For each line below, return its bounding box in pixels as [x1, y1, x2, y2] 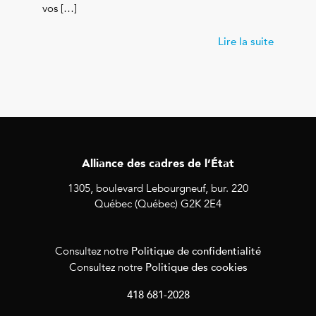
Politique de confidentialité [131, 242, 261, 259]
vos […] [42, 2, 77, 15]
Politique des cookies [145, 258, 248, 275]
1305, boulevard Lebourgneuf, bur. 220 [68, 182, 248, 195]
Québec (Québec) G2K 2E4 [95, 197, 221, 210]
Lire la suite [218, 32, 274, 49]
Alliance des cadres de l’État [82, 154, 234, 172]
